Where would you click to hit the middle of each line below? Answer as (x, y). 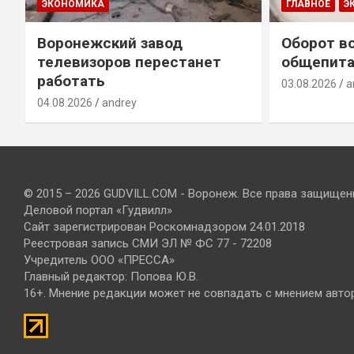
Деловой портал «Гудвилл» (98, 210)
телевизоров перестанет (129, 62)
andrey (119, 102)
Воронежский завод (109, 43)
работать (71, 81)
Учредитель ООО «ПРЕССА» (99, 260)
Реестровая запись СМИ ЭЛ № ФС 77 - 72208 (148, 243)
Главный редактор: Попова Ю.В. (111, 277)
